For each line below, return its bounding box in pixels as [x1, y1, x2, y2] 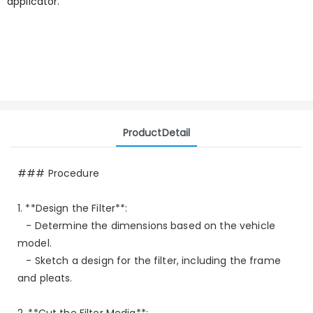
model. [17, 235, 52, 250]
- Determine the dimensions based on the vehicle [17, 218, 276, 233]
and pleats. [17, 270, 73, 285]
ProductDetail [122, 125, 191, 140]
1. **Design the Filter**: [17, 201, 128, 215]
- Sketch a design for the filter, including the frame [17, 253, 281, 268]
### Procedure [17, 166, 99, 180]
